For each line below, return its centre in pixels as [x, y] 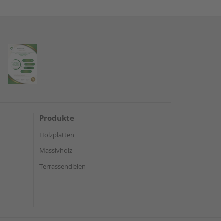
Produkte [57, 118]
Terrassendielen [63, 166]
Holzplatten [57, 134]
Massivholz [56, 150]
